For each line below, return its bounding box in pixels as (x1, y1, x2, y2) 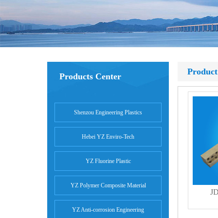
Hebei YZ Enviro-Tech (82, 133, 134, 140)
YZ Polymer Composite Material (70, 182, 146, 189)
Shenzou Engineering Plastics (74, 109, 142, 116)
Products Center (59, 71, 121, 81)
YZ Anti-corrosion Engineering (72, 206, 144, 213)
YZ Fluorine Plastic (85, 157, 131, 164)
